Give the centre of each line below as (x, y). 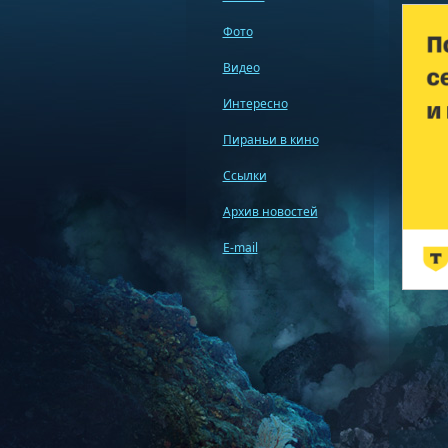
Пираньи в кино (270, 139)
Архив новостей (270, 211)
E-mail (240, 247)
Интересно (255, 103)
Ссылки (244, 175)
